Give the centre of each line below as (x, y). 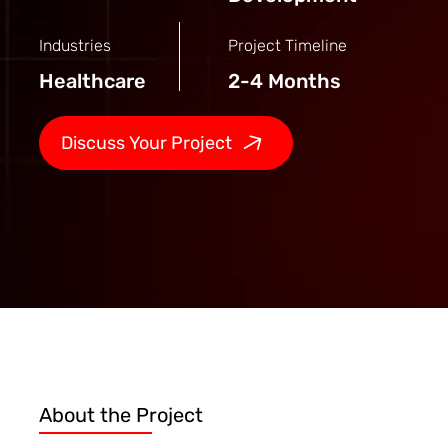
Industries (74, 45)
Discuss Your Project (146, 142)
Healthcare (92, 81)
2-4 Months (284, 81)
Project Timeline (287, 45)
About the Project (120, 414)
